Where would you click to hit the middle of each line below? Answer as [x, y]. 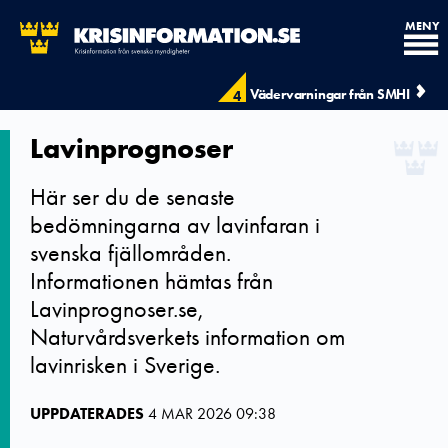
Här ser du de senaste [132, 196]
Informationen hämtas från [151, 280]
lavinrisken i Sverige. [125, 364]
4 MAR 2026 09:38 [212, 413]
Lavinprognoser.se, [116, 308]
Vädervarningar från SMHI [329, 94]
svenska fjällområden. [130, 252]
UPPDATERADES [87, 413]
